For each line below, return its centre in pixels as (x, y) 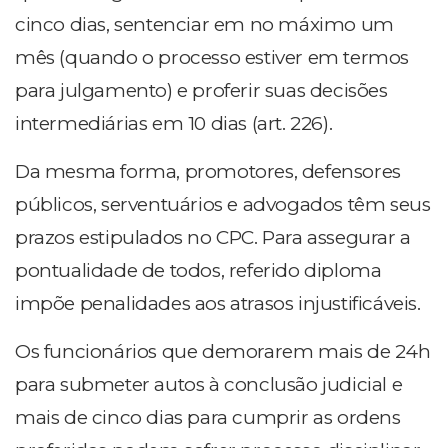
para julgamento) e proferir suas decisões (201, 91)
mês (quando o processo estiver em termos (212, 58)
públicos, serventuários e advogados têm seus (223, 205)
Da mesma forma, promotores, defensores (208, 172)
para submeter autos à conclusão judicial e (209, 385)
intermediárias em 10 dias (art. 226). (174, 124)
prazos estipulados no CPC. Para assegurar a (213, 238)
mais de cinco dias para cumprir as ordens (208, 418)
